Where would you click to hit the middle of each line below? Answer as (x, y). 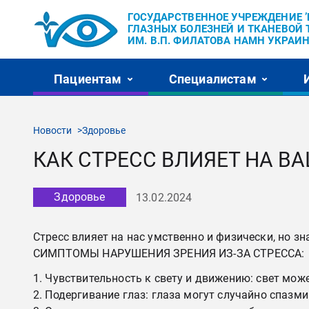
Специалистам (212, 79)
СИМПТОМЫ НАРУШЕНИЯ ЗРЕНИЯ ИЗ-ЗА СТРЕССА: (169, 253)
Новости (52, 130)
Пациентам (88, 79)
